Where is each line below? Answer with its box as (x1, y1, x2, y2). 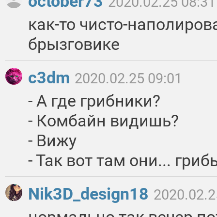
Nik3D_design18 (28, 184, 153, 204)
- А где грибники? (28, 91, 160, 111)
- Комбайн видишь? (28, 111, 179, 131)
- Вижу (28, 131, 77, 151)
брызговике (28, 34, 120, 54)
